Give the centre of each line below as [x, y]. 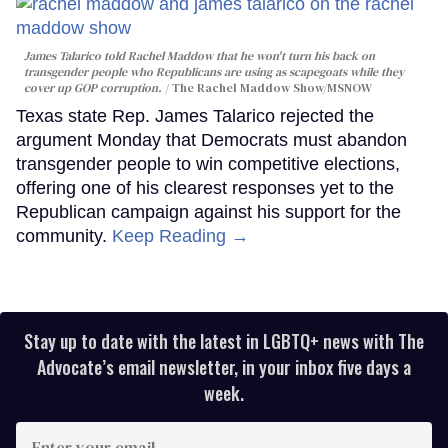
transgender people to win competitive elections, [208, 163]
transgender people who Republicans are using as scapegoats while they [214, 71]
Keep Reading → [180, 235]
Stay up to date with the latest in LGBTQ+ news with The [224, 340]
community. [64, 235]
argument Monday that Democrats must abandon [211, 139]
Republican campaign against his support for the [208, 211]
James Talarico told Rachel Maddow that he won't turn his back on [199, 55]
